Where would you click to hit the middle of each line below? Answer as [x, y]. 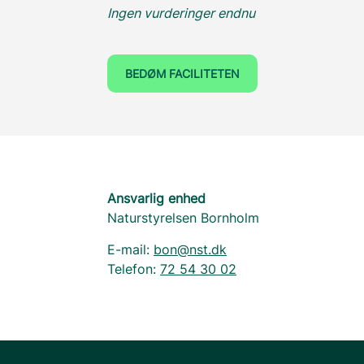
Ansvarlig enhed [156, 198]
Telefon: [134, 269]
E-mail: [130, 249]
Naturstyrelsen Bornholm [183, 218]
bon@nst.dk [190, 249]
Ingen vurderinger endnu [181, 13]
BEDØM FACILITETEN [182, 74]
